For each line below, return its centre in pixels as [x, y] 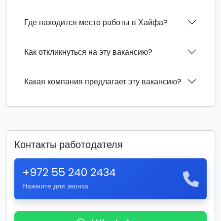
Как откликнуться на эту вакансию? [88, 52]
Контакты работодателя [69, 145]
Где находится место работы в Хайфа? [96, 22]
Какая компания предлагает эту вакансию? [103, 81]
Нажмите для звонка [55, 186]
